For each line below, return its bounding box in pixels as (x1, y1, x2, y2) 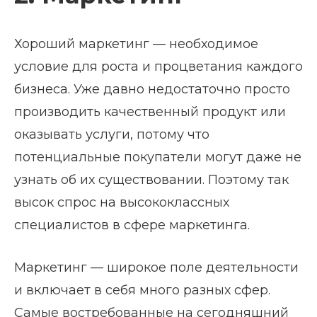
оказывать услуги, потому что (14, 126, 209, 142)
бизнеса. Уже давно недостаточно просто (14, 81, 290, 97)
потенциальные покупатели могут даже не (14, 149, 301, 165)
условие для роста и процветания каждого (14, 58, 303, 74)
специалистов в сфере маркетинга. (14, 217, 250, 233)
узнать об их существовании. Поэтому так (14, 171, 289, 188)
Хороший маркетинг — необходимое (14, 35, 258, 52)
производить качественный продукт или (14, 103, 286, 120)
